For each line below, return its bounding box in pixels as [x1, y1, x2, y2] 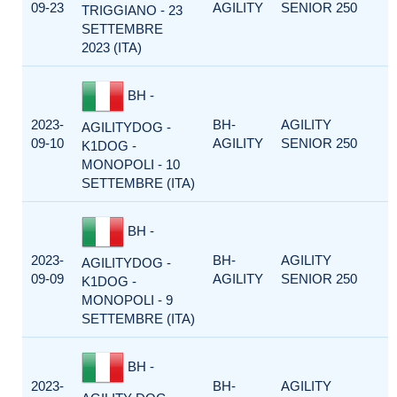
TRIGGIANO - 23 [82, 3, 183, 18]
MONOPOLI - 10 [82, 157, 180, 172]
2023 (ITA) [82, 40, 142, 55]
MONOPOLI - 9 [82, 292, 173, 307]
